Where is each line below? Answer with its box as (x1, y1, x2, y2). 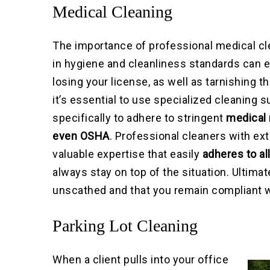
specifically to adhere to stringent (52, 111, 227, 125)
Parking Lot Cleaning (52, 216, 198, 236)
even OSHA (52, 130, 110, 143)
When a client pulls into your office (52, 253, 229, 266)
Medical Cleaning (52, 2, 173, 22)
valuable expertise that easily (52, 148, 202, 161)
